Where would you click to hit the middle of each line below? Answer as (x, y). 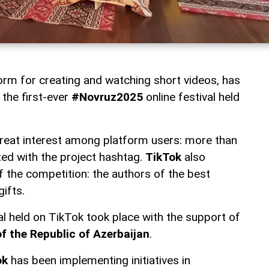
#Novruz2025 (107, 97)
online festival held (191, 97)
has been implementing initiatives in (99, 261)
